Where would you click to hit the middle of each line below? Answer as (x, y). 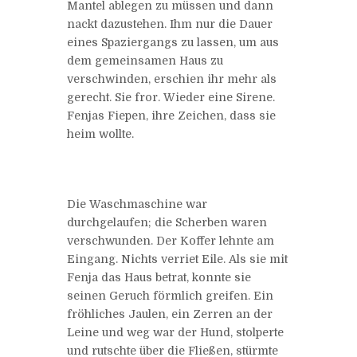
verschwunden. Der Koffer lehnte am (171, 240)
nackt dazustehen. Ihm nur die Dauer (170, 24)
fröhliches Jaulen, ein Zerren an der (170, 314)
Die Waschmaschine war (137, 204)
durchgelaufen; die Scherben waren (167, 222)
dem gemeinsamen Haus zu (145, 60)
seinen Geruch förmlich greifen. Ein (170, 295)
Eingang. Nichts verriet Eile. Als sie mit (177, 259)
